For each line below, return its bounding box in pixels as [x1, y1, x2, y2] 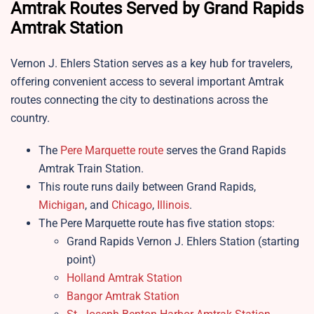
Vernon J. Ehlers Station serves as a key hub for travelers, [11, 57, 292, 71]
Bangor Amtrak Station [67, 289, 179, 303]
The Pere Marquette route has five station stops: [39, 217, 275, 231]
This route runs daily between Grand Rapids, [39, 180, 256, 194]
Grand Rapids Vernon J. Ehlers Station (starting [67, 235, 299, 249]
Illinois [157, 198, 189, 212]
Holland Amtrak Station [67, 271, 182, 285]
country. [11, 111, 53, 125]
